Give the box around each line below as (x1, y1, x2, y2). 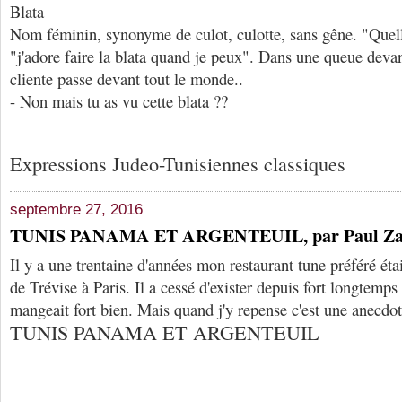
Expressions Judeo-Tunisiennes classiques (10, 150, 345, 177)
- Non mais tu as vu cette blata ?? (10, 90, 228, 113)
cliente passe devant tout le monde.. (10, 67, 243, 91)
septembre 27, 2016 (10, 200, 143, 218)
